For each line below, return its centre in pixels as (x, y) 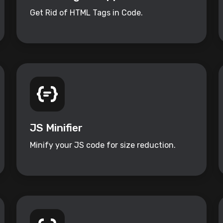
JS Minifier (56, 128)
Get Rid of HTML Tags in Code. (86, 13)
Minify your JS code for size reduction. (103, 145)
